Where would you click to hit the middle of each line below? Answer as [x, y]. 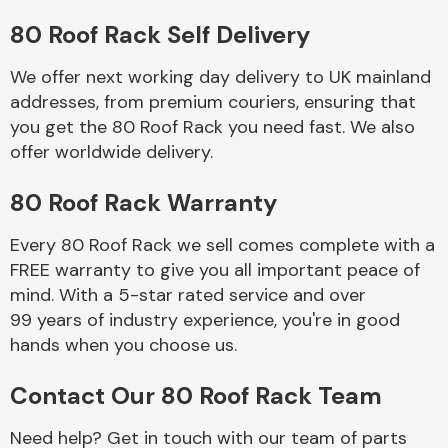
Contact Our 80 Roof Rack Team [196, 395]
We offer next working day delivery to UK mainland [220, 77]
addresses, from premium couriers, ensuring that [213, 102]
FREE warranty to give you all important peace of [215, 270]
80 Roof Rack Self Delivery [160, 34]
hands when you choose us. [123, 345]
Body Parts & [306, 55]
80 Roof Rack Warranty [143, 202]
